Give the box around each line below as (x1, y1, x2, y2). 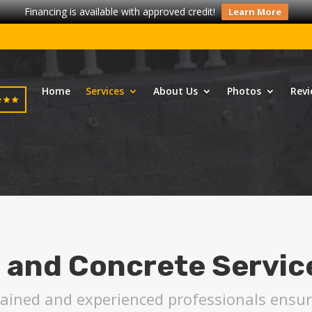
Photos (227, 84, 261, 97)
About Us (153, 84, 198, 97)
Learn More (228, 6, 281, 18)
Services (86, 84, 124, 97)
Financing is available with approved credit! (24, 5, 215, 18)
